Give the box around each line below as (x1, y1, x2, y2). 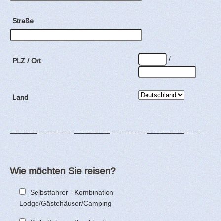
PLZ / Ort (12, 56, 41, 65)
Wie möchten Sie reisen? (10, 165, 116, 177)
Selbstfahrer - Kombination (30, 188, 113, 197)
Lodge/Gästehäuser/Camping (19, 199, 111, 208)
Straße (12, 16, 34, 25)
